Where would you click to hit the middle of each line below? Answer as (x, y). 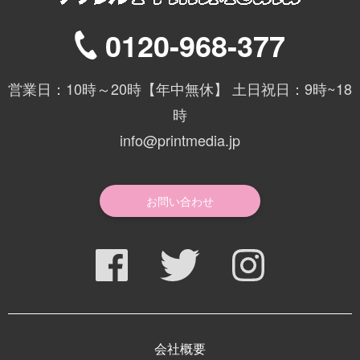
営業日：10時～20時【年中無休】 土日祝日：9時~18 (180, 89)
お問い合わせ (180, 201)
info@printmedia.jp (180, 140)
